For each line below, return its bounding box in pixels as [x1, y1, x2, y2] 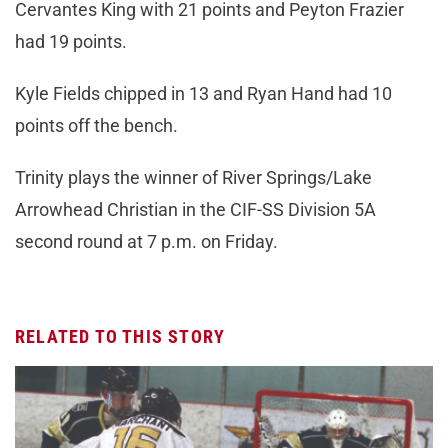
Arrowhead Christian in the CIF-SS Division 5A [15, 198, 376, 220]
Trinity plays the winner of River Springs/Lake [15, 166, 372, 188]
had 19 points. [15, 30, 127, 52]
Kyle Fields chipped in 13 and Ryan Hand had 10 [15, 82, 392, 104]
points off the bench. [15, 114, 178, 136]
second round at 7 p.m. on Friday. [15, 230, 278, 252]
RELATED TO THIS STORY [15, 325, 226, 347]
